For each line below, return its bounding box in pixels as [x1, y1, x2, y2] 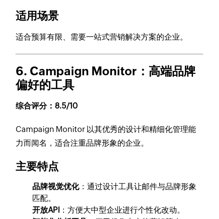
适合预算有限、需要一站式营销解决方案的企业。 [16, 32, 188, 42]
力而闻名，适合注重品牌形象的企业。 [16, 138, 149, 148]
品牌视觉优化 [32, 182, 80, 192]
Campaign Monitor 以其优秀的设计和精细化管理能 [16, 125, 197, 134]
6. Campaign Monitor [16, 65, 137, 78]
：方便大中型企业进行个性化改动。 [60, 205, 185, 215]
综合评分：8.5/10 [16, 101, 78, 111]
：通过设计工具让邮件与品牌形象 [79, 182, 197, 192]
